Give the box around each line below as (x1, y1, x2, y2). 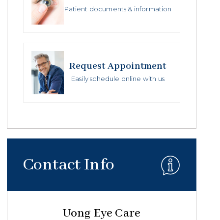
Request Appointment (69, 59, 166, 72)
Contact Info (23, 154, 114, 175)
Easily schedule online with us (71, 74, 165, 82)
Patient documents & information (64, 5, 172, 13)
